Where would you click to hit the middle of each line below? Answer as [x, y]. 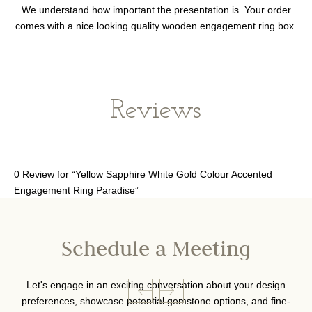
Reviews [156, 111]
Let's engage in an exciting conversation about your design [156, 285]
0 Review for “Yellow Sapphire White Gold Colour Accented [143, 174]
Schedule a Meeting [156, 252]
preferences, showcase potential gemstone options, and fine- [156, 301]
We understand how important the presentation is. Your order [156, 10]
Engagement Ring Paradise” [76, 190]
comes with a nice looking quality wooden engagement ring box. [156, 26]
